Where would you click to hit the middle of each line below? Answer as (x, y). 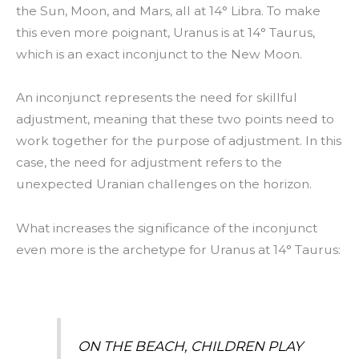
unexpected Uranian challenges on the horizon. (165, 184)
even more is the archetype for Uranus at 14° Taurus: (178, 249)
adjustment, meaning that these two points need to (175, 119)
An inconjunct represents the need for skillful (157, 98)
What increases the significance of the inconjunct (167, 228)
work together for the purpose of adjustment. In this (179, 141)
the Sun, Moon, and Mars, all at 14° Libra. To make (168, 11)
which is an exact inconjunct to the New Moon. (159, 54)
